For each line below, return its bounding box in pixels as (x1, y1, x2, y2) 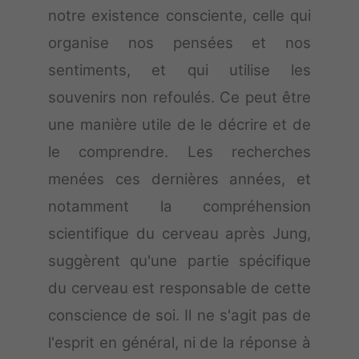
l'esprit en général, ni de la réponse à (48, 333, 311, 352)
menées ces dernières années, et (48, 170, 311, 188)
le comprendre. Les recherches (48, 143, 311, 161)
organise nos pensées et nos (48, 34, 311, 52)
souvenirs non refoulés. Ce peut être (48, 88, 311, 107)
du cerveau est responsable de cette (48, 279, 311, 297)
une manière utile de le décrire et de (48, 115, 311, 134)
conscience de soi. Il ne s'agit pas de (48, 306, 311, 325)
